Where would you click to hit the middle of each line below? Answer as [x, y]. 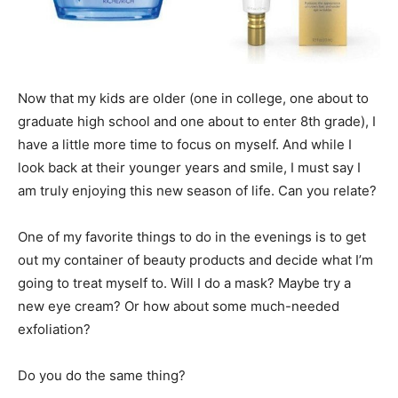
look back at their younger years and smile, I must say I [189, 167]
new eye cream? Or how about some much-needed [179, 306]
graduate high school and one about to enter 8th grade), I [197, 121]
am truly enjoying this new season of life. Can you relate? [197, 191]
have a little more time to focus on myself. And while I [185, 144]
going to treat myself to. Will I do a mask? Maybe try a [184, 283]
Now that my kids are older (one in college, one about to [193, 98]
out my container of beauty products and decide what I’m [195, 260]
